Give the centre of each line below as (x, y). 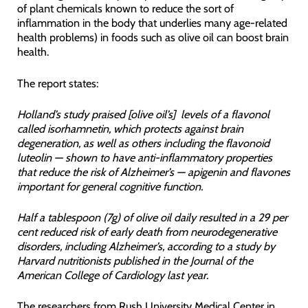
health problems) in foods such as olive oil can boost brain (153, 37)
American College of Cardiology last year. (112, 275)
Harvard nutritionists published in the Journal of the (135, 261)
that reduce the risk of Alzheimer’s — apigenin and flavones (153, 172)
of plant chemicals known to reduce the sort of (125, 9)
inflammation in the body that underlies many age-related (152, 23)
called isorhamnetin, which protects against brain (130, 128)
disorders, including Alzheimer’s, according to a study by (146, 246)
